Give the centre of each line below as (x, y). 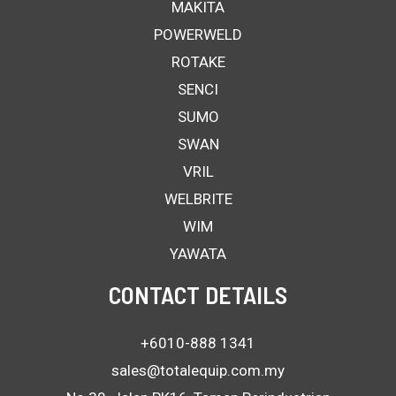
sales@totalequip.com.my (198, 371)
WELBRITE (198, 198)
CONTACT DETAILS (198, 294)
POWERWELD (198, 34)
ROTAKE (198, 61)
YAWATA (198, 253)
